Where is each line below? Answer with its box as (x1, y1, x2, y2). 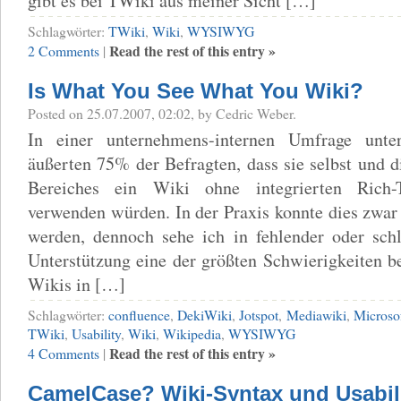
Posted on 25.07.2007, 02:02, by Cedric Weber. (28, 103, 296, 123)
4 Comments (28, 343, 99, 363)
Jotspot (239, 304, 279, 324)
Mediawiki (286, 304, 346, 324)
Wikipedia (163, 323, 221, 343)
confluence (108, 304, 171, 324)
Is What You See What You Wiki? (28, 78, 363, 103)
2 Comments (28, 40, 99, 60)
